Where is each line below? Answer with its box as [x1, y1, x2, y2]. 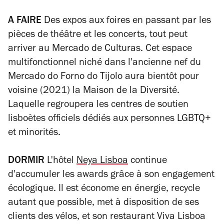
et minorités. [8, 128, 60, 138]
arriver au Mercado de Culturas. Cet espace [8, 44, 192, 54]
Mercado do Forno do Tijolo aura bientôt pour [8, 72, 199, 82]
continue [128, 156, 167, 166]
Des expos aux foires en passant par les [44, 16, 211, 26]
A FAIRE [8, 16, 44, 26]
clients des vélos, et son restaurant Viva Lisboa [8, 212, 205, 222]
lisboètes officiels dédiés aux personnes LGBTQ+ [8, 114, 211, 124]
